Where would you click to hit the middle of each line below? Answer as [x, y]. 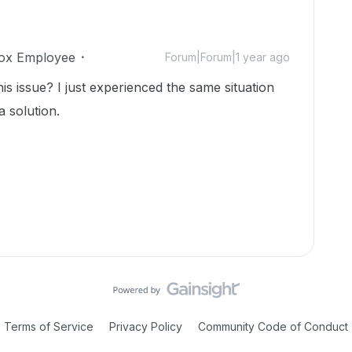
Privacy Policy [146, 326]
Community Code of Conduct [273, 326]
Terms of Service [49, 326]
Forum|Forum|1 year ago [227, 57]
